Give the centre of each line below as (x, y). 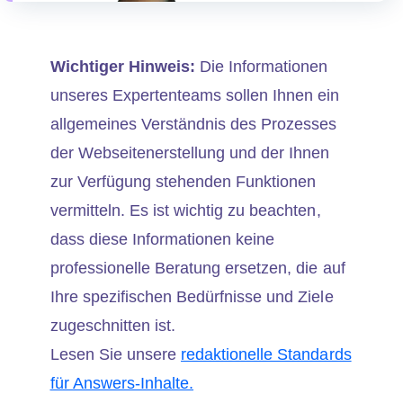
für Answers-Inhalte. (122, 383)
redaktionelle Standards (266, 354)
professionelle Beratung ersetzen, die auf (197, 268)
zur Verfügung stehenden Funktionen (183, 181)
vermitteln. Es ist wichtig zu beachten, (185, 210)
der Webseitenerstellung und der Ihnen (190, 152)
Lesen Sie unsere (115, 354)
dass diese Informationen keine (162, 239)
